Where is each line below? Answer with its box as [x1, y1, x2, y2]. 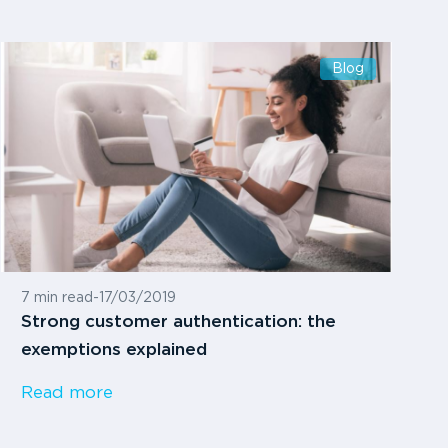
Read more [21, 386, 114, 402]
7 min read [21, 292, 94, 305]
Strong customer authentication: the [21, 315, 337, 331]
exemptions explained [21, 343, 208, 359]
